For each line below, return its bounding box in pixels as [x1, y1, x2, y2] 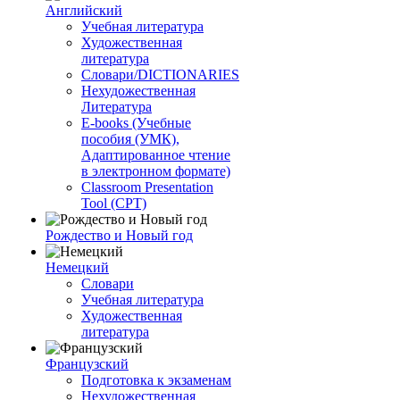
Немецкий [46, 260, 109, 275]
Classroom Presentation [81, 179, 213, 195]
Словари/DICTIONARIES [81, 67, 239, 82]
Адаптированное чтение [81, 147, 230, 162]
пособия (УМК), [81, 131, 179, 146]
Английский [46, 3, 122, 18]
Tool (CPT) [81, 196, 146, 211]
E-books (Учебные [81, 115, 191, 130]
